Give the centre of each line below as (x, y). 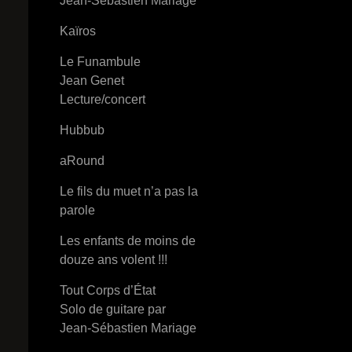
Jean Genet (92, 81)
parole (77, 210)
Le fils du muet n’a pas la (129, 191)
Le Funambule (100, 62)
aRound (82, 161)
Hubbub (82, 130)
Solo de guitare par (113, 309)
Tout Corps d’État (108, 290)
